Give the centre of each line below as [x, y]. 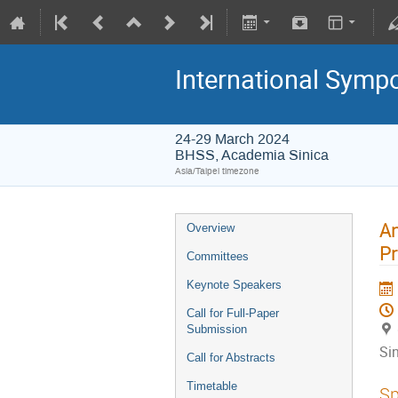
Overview [211, 228]
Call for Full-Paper [233, 313]
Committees [218, 256]
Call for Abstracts [231, 358]
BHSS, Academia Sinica [252, 155]
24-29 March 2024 [232, 139]
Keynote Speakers [234, 285]
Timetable [212, 386]
